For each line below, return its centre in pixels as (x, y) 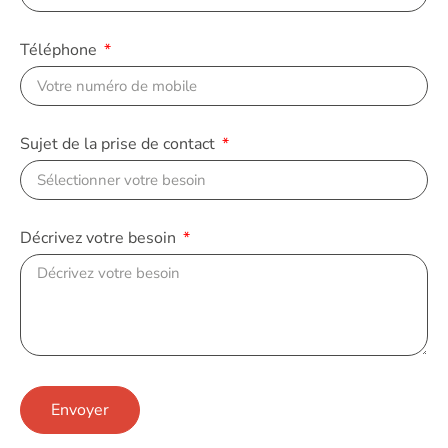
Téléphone (60, 50)
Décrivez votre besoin (100, 238)
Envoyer (80, 410)
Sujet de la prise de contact (119, 144)
